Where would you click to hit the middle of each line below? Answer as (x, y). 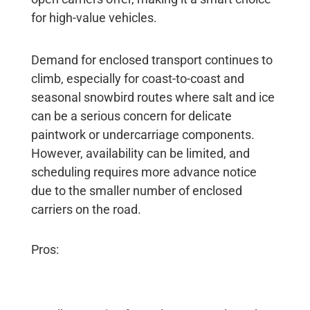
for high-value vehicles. (95, 17)
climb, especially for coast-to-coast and (137, 78)
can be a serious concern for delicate (131, 116)
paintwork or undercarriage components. (143, 134)
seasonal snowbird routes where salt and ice (153, 97)
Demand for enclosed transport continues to (152, 60)
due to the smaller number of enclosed (136, 190)
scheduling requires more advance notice (144, 172)
